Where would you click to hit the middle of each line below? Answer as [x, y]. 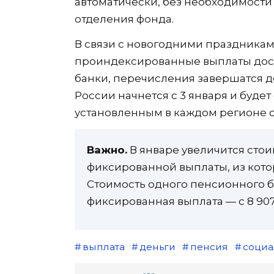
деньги [157, 246]
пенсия [209, 246]
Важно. [107, 150]
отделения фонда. [124, 19]
